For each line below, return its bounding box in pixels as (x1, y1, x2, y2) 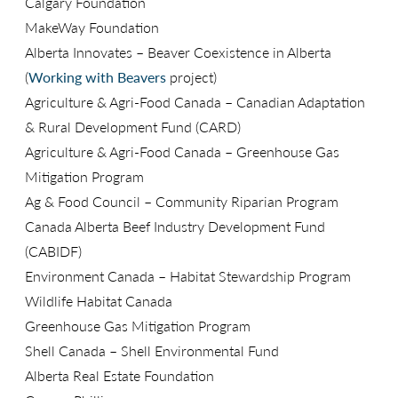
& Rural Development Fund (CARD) (25, 116, 241, 138)
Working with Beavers (28, 67, 166, 88)
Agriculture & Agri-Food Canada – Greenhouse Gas (25, 141, 339, 163)
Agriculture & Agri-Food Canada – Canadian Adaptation (25, 92, 365, 113)
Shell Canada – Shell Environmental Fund (25, 340, 279, 362)
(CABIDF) (25, 241, 82, 262)
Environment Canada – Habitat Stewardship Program (25, 266, 351, 287)
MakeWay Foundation (25, 17, 159, 38)
